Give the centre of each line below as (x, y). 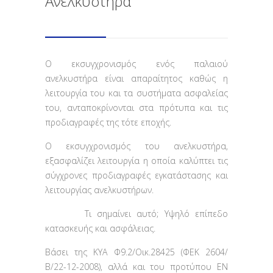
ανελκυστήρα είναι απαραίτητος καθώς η (136, 78)
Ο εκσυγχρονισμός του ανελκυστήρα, (136, 146)
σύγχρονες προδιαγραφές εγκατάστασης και (136, 175)
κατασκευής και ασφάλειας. (100, 228)
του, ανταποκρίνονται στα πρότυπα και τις (136, 108)
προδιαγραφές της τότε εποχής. (108, 122)
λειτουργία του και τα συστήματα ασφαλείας (136, 93)
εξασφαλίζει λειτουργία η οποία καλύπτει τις (136, 161)
